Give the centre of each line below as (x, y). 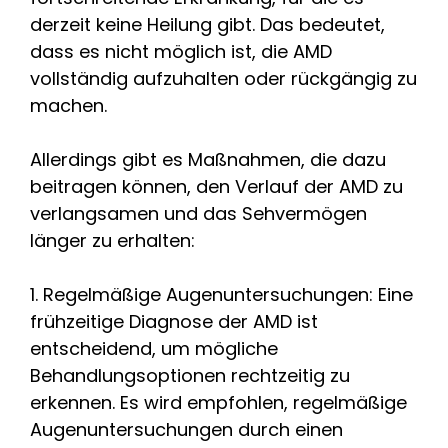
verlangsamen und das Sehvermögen (198, 213)
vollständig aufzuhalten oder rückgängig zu (223, 78)
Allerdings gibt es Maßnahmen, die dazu (208, 159)
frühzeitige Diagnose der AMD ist (174, 321)
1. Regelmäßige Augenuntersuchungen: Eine (221, 294)
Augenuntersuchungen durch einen (186, 429)
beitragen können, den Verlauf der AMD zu (216, 186)
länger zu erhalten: (112, 240)
